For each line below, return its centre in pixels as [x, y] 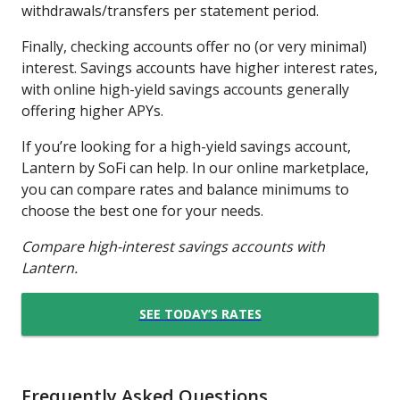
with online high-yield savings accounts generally [185, 89]
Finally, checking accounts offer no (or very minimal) [194, 46]
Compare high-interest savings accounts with [173, 246]
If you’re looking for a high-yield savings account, [186, 146]
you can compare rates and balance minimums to [185, 189]
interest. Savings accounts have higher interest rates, [200, 67]
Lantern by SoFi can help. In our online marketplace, [195, 167]
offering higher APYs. [92, 110]
